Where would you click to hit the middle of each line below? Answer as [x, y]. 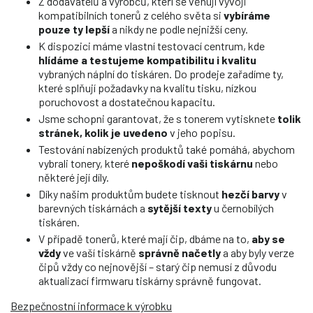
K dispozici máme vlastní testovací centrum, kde [152, 45]
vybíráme [247, 15]
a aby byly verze [257, 252]
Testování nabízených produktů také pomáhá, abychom [167, 149]
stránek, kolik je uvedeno [103, 132]
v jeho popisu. [202, 132]
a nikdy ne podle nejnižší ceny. [179, 29]
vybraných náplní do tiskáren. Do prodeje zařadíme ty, [161, 73]
